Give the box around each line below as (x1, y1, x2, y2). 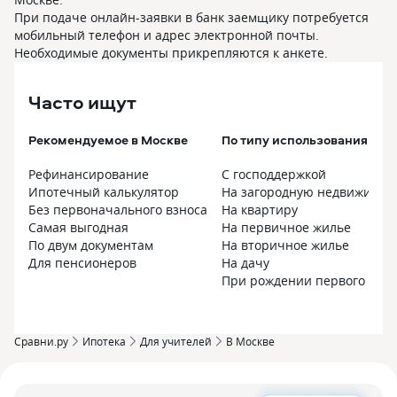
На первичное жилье (222, 219, 351, 236)
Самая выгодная (28, 219, 128, 236)
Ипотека (82, 334, 126, 348)
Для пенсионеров (28, 254, 136, 271)
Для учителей (140, 334, 212, 348)
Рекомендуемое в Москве (28, 131, 188, 148)
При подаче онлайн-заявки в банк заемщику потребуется (14, 9, 369, 26)
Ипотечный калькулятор (28, 183, 179, 200)
